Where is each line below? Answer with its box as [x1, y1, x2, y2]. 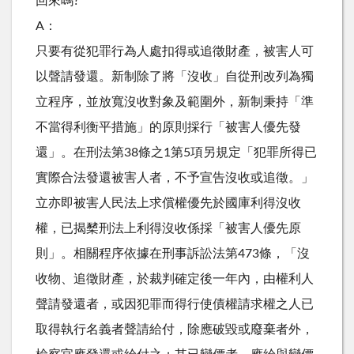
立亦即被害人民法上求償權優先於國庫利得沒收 [36, 196, 301, 209]
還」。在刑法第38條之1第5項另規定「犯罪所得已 [36, 145, 317, 159]
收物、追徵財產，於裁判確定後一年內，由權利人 [36, 272, 314, 285]
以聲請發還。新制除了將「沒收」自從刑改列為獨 [36, 70, 314, 83]
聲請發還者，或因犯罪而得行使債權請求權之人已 [36, 297, 314, 311]
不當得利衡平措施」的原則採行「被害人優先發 [36, 120, 301, 134]
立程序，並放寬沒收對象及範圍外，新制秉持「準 [36, 95, 314, 108]
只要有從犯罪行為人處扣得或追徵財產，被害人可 [36, 44, 314, 58]
